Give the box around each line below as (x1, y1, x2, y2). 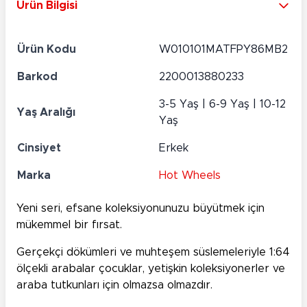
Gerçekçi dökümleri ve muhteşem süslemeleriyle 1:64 (16, 247, 290, 258)
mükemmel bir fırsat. (16, 219, 122, 231)
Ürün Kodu (17, 44, 76, 56)
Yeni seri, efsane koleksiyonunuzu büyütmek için (16, 203, 265, 214)
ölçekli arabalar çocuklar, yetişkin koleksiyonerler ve (16, 263, 285, 275)
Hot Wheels (159, 170, 221, 182)
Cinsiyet (17, 143, 61, 154)
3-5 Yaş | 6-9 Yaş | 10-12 (159, 99, 286, 110)
